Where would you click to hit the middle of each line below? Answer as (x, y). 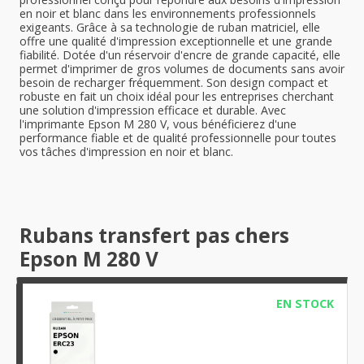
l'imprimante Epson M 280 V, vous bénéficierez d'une (158, 124)
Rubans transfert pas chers (154, 235)
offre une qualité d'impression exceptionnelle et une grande (176, 41)
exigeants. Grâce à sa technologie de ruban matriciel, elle (170, 27)
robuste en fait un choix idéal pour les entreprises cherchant (177, 96)
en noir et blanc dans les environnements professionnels (168, 13)
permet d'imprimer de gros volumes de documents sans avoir (182, 69)
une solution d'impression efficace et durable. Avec (153, 110)
